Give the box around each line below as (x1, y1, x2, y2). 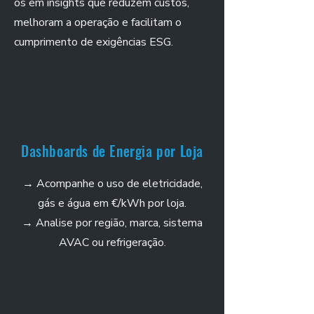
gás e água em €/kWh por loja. (38, 196, 186, 211)
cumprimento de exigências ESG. (14, 34, 173, 50)
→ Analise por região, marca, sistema (22, 215, 203, 231)
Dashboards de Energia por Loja (21, 140, 203, 161)
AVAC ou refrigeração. (58, 235, 166, 250)
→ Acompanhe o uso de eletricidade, (22, 176, 203, 191)
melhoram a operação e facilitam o (14, 15, 182, 30)
